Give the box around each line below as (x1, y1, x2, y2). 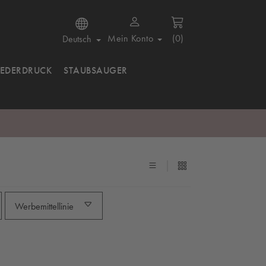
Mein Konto (107, 33, 154, 44)
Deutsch (62, 33, 92, 45)
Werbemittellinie (15, 201, 74, 212)
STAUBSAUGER (64, 65, 128, 76)
